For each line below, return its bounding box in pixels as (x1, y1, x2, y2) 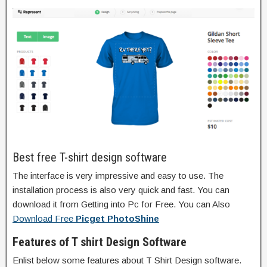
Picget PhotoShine (76, 213, 159, 224)
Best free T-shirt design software (13, 150, 167, 165)
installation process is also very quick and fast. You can (13, 185, 229, 195)
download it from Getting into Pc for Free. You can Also (13, 199, 230, 210)
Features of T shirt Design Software (13, 235, 187, 250)
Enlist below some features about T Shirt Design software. (13, 255, 241, 266)
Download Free (13, 213, 76, 224)
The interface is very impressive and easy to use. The (13, 170, 223, 181)
